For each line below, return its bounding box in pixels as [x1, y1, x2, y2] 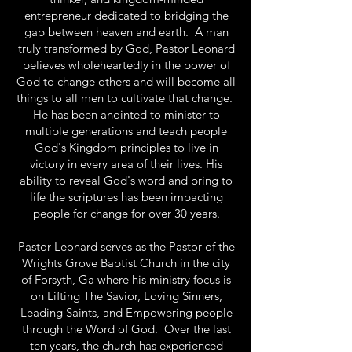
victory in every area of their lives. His [30, 156, 222, 171]
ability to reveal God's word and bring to [20, 173, 233, 188]
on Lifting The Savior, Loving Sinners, [30, 288, 222, 303]
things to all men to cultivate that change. [16, 90, 236, 105]
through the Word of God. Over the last [21, 321, 231, 336]
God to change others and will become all [16, 74, 236, 89]
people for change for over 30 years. [32, 206, 220, 221]
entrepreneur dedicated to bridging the [24, 8, 229, 23]
